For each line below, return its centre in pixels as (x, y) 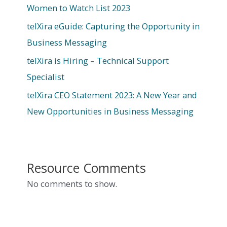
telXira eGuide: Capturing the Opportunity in (113, 26)
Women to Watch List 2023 (78, 8)
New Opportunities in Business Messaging (110, 111)
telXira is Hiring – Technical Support (98, 60)
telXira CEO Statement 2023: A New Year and (112, 95)
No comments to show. (72, 183)
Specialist (45, 77)
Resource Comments (86, 167)
